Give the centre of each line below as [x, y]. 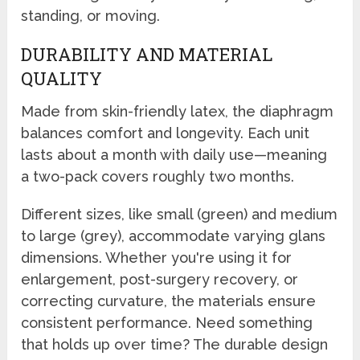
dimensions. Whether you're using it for [157, 258]
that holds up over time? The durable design [175, 345]
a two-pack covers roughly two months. [158, 177]
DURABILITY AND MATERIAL [147, 55]
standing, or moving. [91, 16]
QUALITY [62, 79]
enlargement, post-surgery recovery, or [160, 280]
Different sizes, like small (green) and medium [180, 215]
